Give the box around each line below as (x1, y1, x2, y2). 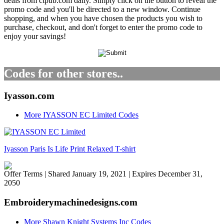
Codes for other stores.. (4, 66, 123, 80)
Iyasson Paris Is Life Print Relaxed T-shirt (4, 144, 135, 153)
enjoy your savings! (4, 31, 66, 40)
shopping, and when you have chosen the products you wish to (4, 13, 202, 22)
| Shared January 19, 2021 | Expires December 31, (44, 169, 202, 178)
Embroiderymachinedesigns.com (4, 197, 137, 208)
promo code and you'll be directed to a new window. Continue (4, 4, 200, 13)
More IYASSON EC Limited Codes (24, 110, 138, 119)
